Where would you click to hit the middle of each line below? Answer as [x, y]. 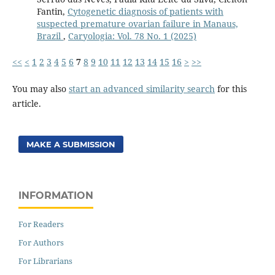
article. [26, 104]
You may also [40, 89]
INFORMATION [56, 196]
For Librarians [45, 261]
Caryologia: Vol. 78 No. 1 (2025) [132, 36]
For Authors [41, 243]
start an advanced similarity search [141, 89]
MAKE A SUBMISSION [71, 145]
